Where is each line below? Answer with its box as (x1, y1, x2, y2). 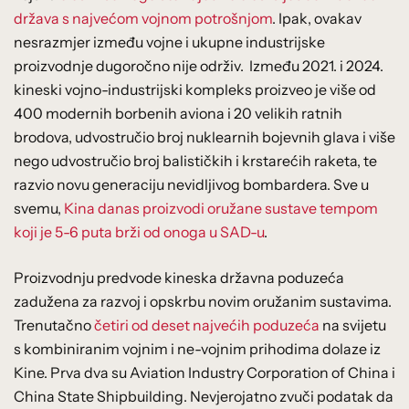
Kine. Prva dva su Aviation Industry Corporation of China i (14, 362, 395, 382)
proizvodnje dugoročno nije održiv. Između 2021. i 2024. (14, 56, 383, 75)
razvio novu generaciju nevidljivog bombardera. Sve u (14, 174, 369, 194)
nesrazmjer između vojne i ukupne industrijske (14, 32, 325, 51)
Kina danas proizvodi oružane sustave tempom (64, 198, 378, 217)
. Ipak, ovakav (272, 8, 362, 27)
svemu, (14, 198, 64, 217)
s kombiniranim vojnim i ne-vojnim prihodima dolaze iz (14, 339, 381, 358)
